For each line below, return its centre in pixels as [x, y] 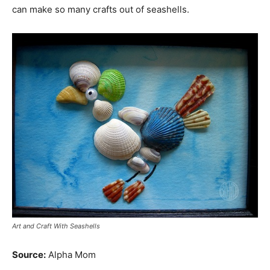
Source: [29, 255]
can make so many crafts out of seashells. [101, 10]
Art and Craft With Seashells [56, 226]
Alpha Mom [71, 255]
